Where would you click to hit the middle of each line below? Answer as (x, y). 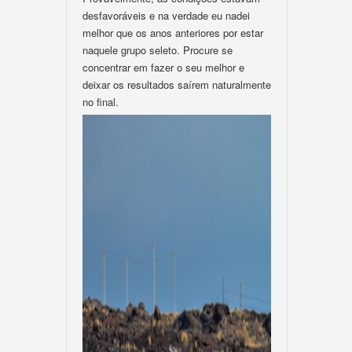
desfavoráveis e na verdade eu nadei (166, 15)
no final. (101, 102)
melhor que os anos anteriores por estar (173, 33)
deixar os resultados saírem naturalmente (177, 84)
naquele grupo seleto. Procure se (158, 50)
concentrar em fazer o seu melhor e (163, 67)
